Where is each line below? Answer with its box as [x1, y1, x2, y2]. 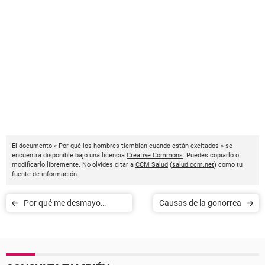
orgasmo [24, 234, 57, 243]
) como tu [214, 161, 243, 169]
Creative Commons [127, 151, 183, 159]
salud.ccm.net [172, 161, 214, 169]
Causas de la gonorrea [159, 198, 241, 208]
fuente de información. [12, 170, 79, 178]
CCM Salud [135, 161, 168, 169]
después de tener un [24, 216, 97, 225]
